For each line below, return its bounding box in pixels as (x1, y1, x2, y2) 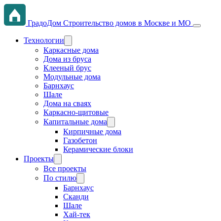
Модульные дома (43, 73, 101, 81)
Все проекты (43, 164, 86, 173)
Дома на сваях (43, 99, 91, 108)
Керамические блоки (63, 145, 133, 153)
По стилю (43, 174, 76, 182)
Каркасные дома (43, 46, 99, 54)
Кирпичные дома (63, 127, 121, 136)
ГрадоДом (28, 19, 61, 27)
